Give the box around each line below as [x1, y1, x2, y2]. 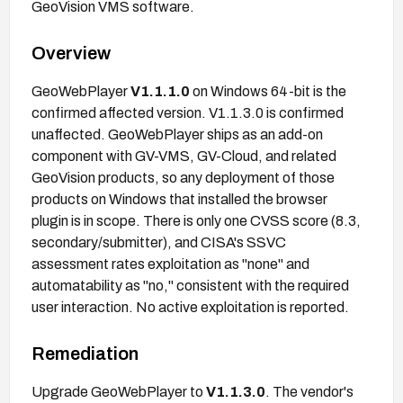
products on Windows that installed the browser [31, 191, 327, 207]
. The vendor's [265, 383, 354, 399]
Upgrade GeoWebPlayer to [31, 383, 206, 399]
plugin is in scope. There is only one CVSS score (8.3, [31, 212, 361, 228]
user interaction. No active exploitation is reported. [31, 299, 349, 315]
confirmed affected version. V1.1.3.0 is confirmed [31, 104, 344, 121]
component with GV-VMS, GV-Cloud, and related [31, 148, 336, 164]
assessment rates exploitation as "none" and [31, 255, 309, 272]
